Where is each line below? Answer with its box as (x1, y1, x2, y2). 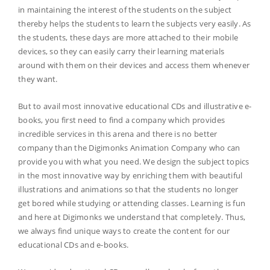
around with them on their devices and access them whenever (18, 60, 250, 71)
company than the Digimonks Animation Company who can (18, 142, 240, 154)
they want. (18, 74, 58, 85)
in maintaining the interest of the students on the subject (18, 4, 232, 16)
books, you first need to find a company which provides (18, 115, 225, 126)
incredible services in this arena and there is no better (18, 128, 218, 140)
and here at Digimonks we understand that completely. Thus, (18, 212, 246, 223)
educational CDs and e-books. (18, 239, 129, 251)
